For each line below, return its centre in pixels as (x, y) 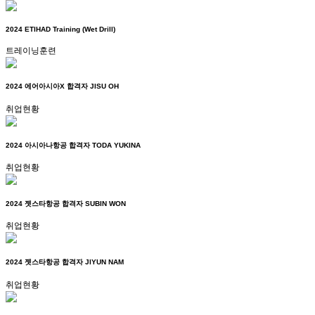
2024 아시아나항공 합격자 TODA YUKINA (73, 145)
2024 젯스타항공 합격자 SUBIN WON (66, 203)
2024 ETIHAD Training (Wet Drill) (60, 30)
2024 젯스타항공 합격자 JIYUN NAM (65, 262)
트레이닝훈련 (31, 50)
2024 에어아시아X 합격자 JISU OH (62, 86)
